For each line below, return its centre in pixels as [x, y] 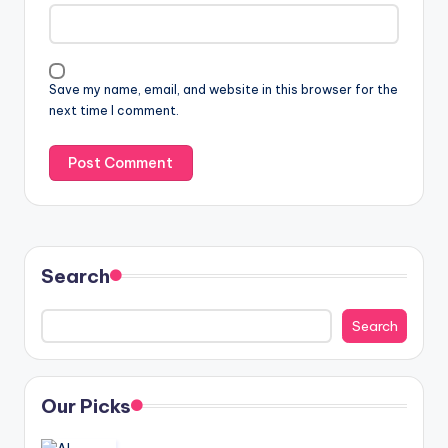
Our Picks [86, 405]
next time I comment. [114, 110]
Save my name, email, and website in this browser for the [223, 89]
